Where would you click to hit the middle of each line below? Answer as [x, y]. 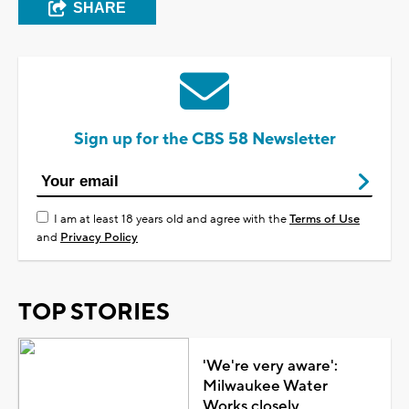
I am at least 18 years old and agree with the [172, 219]
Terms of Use [325, 219]
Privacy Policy [99, 237]
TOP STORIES [94, 312]
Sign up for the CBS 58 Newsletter [204, 139]
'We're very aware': [270, 366]
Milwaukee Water [265, 386]
